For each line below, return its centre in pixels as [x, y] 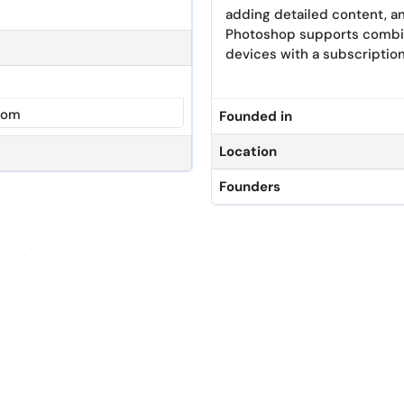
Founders [250, 186]
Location [248, 151]
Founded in [256, 116]
